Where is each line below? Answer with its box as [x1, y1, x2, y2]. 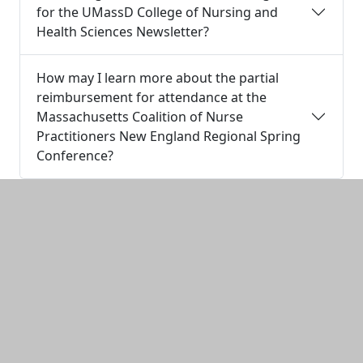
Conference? [36, 147, 113, 164]
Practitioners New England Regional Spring [36, 127, 301, 145]
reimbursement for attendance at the [36, 88, 267, 106]
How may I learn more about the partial [36, 69, 279, 87]
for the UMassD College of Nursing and [36, 3, 278, 21]
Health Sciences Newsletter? [36, 23, 209, 41]
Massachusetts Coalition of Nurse [36, 108, 243, 126]
